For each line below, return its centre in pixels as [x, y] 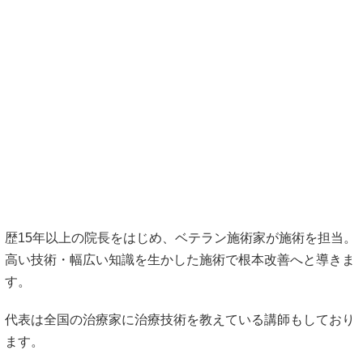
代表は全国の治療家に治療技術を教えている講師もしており [180, 319]
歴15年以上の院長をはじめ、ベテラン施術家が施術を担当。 [181, 238]
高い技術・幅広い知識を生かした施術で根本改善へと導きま [180, 260]
